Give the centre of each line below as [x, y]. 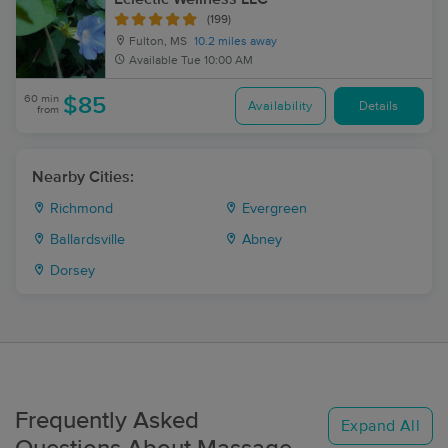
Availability [280, 106]
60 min [41, 98]
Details [379, 106]
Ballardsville [85, 240]
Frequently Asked [107, 421]
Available [153, 61]
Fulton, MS [156, 42]
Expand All [380, 426]
